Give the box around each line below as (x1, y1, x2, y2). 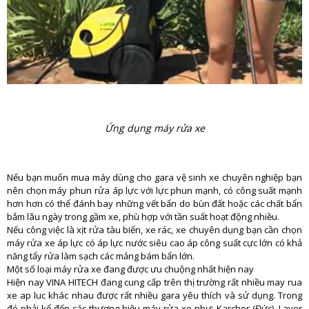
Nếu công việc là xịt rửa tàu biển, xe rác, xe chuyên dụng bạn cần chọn (7, 223, 302, 237)
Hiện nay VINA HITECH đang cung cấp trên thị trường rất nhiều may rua (7, 276, 302, 289)
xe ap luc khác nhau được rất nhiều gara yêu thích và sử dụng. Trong (7, 289, 302, 302)
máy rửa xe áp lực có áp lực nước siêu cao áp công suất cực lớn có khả (7, 237, 302, 250)
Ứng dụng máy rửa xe (104, 121, 205, 134)
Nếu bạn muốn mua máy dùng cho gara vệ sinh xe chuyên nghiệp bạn (7, 171, 302, 184)
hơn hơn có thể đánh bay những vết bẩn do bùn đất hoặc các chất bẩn (7, 197, 302, 210)
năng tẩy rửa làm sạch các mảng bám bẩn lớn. (7, 250, 195, 263)
